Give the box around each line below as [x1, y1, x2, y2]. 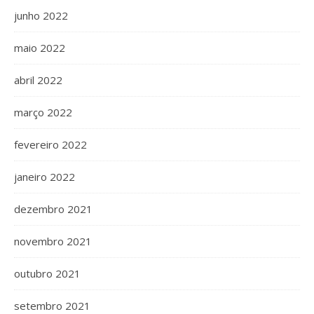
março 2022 [14, 105, 72, 119]
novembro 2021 [14, 234, 92, 248]
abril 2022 [14, 73, 62, 87]
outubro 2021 [14, 266, 81, 280]
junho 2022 [14, 8, 68, 22]
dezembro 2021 [14, 202, 93, 216]
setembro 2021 [14, 299, 90, 313]
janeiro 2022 [14, 170, 75, 184]
